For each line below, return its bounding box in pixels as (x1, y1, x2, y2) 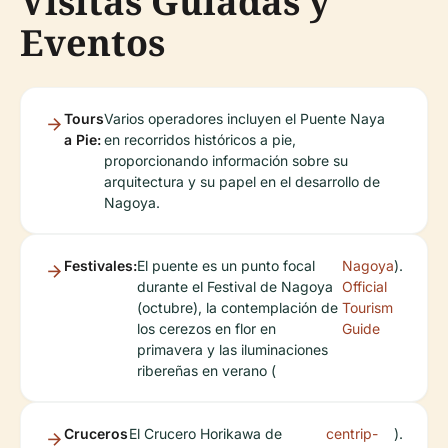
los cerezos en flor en (137, 320, 276, 337)
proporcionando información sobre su (104, 152, 348, 169)
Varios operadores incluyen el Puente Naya (104, 110, 385, 127)
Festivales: (64, 257, 137, 274)
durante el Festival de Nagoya (137, 278, 333, 295)
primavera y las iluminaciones (137, 341, 328, 358)
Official (342, 278, 387, 295)
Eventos (20, 18, 165, 67)
